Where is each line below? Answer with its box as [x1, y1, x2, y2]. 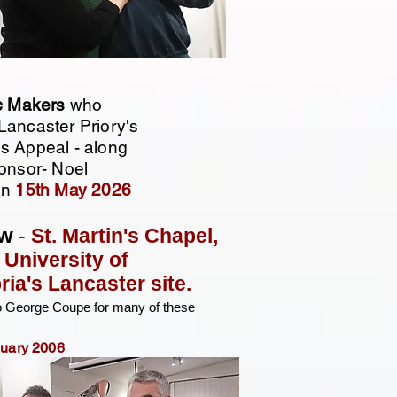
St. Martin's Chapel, [26, 224, 218, 247]
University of [4, 248, 128, 271]
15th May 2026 [15, 180, 136, 199]
